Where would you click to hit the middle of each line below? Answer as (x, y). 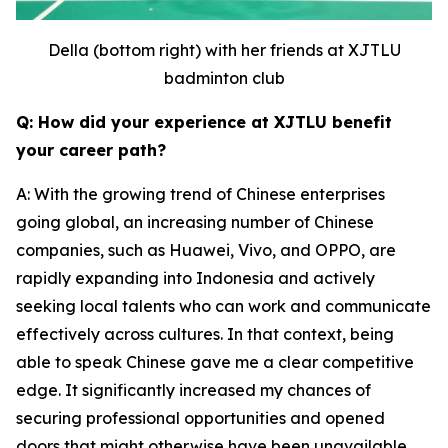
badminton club (224, 77)
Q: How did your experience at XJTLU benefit (204, 121)
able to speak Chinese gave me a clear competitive (215, 361)
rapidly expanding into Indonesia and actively (195, 277)
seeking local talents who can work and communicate (223, 305)
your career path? (91, 149)
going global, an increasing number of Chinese (195, 221)
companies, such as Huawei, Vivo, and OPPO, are (206, 249)
